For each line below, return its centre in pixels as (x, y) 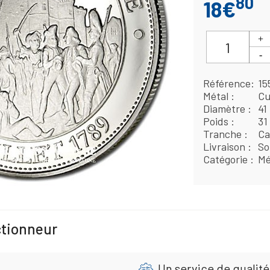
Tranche (224, 134)
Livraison (226, 147)
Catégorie (227, 159)
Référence (227, 83)
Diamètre (226, 109)
